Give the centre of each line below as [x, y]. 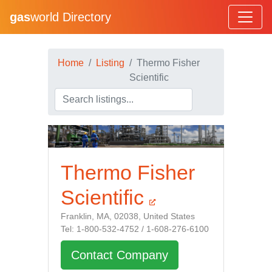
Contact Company [120, 255]
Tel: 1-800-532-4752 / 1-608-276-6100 [135, 229]
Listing [110, 63]
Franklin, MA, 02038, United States [128, 216]
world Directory [71, 17]
